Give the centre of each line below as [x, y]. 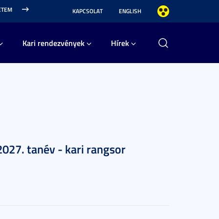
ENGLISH [130, 11]
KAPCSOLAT [88, 11]
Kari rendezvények [54, 43]
